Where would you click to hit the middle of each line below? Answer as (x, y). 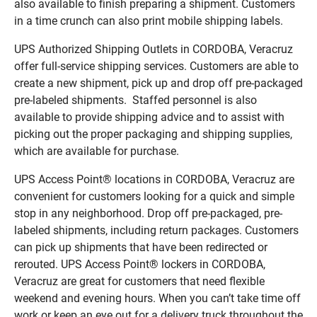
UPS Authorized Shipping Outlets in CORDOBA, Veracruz (154, 50)
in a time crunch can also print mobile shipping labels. (149, 21)
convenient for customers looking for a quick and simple (154, 197)
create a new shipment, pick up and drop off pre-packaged (158, 83)
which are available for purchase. (97, 151)
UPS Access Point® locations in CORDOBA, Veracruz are (154, 180)
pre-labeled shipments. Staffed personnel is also (136, 100)
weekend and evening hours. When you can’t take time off (157, 299)
